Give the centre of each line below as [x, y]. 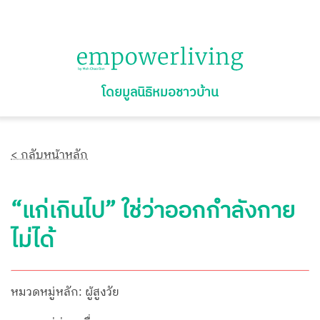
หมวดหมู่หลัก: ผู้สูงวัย [65, 293]
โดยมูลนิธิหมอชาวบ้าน [160, 92]
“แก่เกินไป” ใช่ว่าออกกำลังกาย [153, 211]
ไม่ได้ [32, 241]
